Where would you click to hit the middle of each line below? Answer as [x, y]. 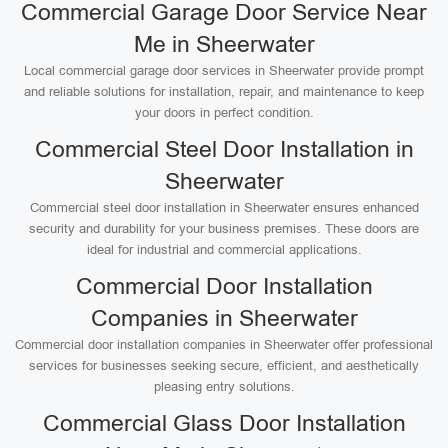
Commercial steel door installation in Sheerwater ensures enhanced [224, 207]
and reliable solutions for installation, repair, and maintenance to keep [224, 91]
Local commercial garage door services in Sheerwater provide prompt [224, 70]
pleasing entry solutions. [224, 386]
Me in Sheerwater [224, 44]
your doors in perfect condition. [224, 112]
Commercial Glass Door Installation [224, 423]
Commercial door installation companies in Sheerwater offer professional [224, 344]
